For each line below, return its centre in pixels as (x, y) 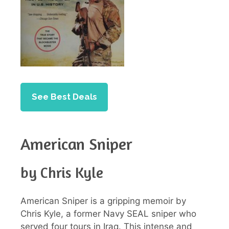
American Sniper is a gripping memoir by (103, 201)
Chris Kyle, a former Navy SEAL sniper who (108, 213)
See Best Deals (64, 97)
